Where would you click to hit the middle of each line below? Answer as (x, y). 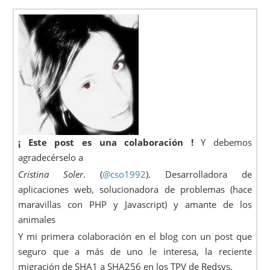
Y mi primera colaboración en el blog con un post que (135, 236)
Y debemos (222, 142)
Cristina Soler (51, 174)
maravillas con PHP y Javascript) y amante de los (135, 204)
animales (37, 219)
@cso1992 (124, 174)
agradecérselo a (51, 157)
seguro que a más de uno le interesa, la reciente (135, 251)
